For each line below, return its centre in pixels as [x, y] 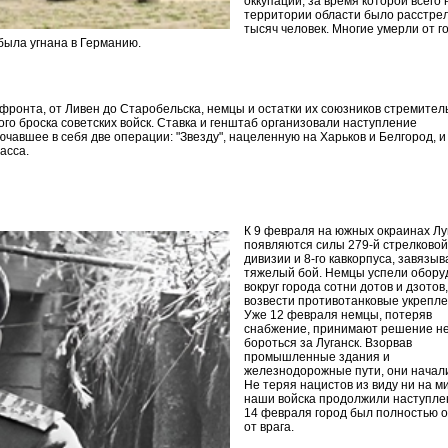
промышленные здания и [317, 357]
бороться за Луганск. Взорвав [328, 343]
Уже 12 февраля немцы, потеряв [338, 315]
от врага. [269, 427]
